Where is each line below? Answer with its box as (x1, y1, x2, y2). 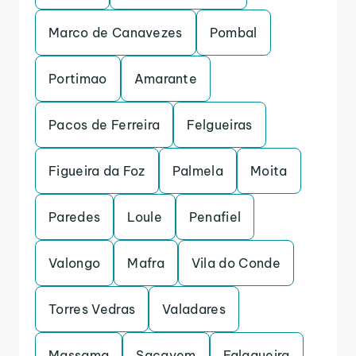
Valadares (162, 301, 226, 317)
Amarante (133, 71, 198, 87)
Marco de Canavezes (48, 25, 183, 41)
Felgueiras (187, 117, 253, 133)
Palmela (172, 163, 224, 179)
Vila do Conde (191, 255, 281, 271)
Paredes (48, 209, 101, 225)
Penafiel (188, 209, 242, 225)
